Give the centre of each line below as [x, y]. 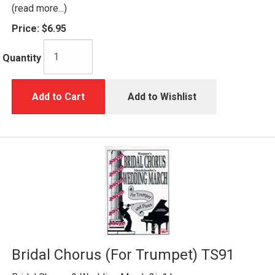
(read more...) [39, 8]
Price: [25, 28]
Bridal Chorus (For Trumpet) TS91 [123, 254]
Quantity [22, 58]
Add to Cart [58, 96]
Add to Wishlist [162, 96]
